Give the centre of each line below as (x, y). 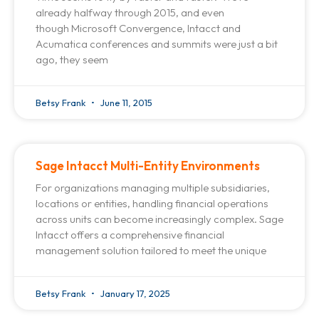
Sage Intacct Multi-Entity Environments (148, 166)
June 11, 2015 (125, 103)
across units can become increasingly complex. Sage (159, 219)
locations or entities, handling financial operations (152, 204)
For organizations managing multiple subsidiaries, (153, 188)
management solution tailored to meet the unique (151, 251)
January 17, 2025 (134, 294)
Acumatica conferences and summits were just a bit (157, 44)
